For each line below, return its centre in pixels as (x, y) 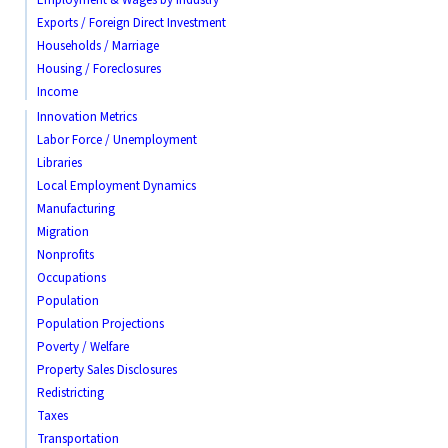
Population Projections (100, 323)
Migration (63, 231)
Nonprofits (65, 254)
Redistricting (70, 392)
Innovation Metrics (87, 116)
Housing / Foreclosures (99, 68)
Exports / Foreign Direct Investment (131, 22)
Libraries (59, 162)
